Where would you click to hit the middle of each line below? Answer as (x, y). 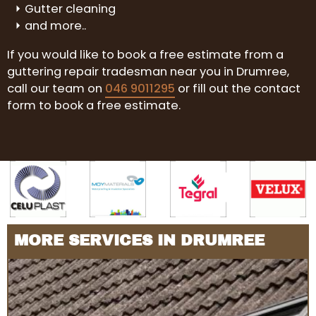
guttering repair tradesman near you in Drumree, (148, 71)
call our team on (56, 88)
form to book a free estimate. (94, 105)
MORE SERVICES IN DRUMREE (139, 241)
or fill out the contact (238, 88)
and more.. (55, 26)
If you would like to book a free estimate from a (145, 54)
